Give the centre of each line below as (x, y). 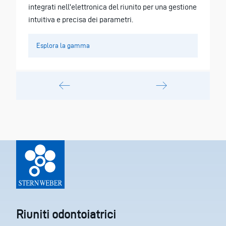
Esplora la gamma (63, 46)
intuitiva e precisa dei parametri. (81, 20)
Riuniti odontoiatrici (66, 215)
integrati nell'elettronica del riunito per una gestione (112, 7)
